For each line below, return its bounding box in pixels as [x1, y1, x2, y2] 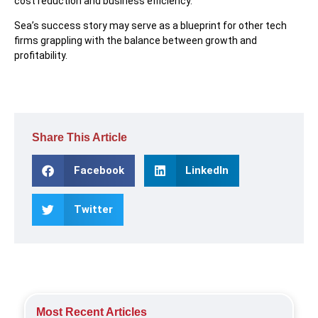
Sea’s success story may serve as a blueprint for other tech [14, 20, 287, 31]
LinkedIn [185, 164, 229, 177]
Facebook [73, 164, 124, 177]
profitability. [14, 50, 67, 61]
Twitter [73, 203, 113, 216]
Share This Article [32, 131, 127, 144]
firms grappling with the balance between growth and [14, 35, 257, 46]
